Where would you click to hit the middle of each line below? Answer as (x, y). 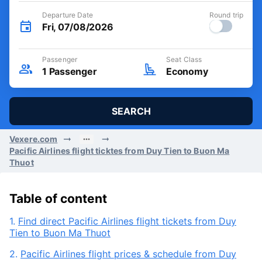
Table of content (58, 199)
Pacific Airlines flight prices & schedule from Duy (128, 254)
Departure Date (68, 15)
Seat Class (184, 59)
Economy (187, 71)
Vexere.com (34, 139)
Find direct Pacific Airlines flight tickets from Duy (127, 221)
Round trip (226, 15)
